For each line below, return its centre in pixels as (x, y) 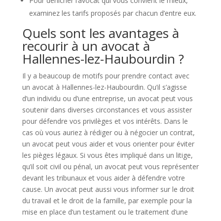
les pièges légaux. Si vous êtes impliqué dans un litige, (107, 155)
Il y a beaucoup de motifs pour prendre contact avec (106, 76)
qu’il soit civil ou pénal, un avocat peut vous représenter (110, 166)
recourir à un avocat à (86, 46)
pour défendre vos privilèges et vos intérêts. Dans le (105, 121)
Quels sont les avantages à (100, 33)
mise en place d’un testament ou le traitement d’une (105, 212)
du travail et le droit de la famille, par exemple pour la (107, 201)
